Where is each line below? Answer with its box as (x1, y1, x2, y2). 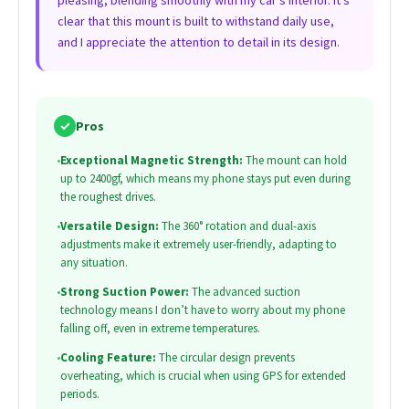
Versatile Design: (59, 218, 159, 235)
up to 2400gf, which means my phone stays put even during (59, 171, 351, 187)
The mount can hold (242, 152, 347, 169)
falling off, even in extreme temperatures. (59, 320, 260, 337)
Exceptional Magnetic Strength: (59, 152, 243, 169)
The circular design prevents (155, 350, 295, 366)
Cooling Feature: (59, 350, 156, 366)
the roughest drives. (59, 189, 156, 205)
